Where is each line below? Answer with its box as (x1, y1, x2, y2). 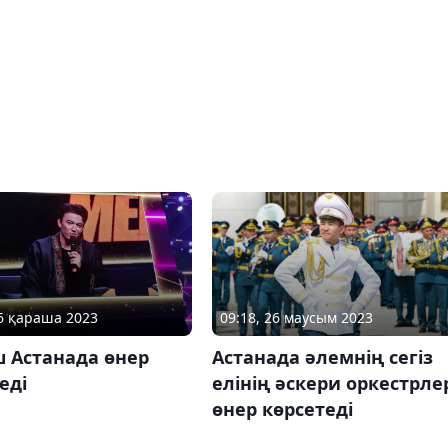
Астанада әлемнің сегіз (211, 344, 433, 369)
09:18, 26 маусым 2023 (219, 307, 373, 327)
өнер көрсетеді (211, 396, 353, 421)
